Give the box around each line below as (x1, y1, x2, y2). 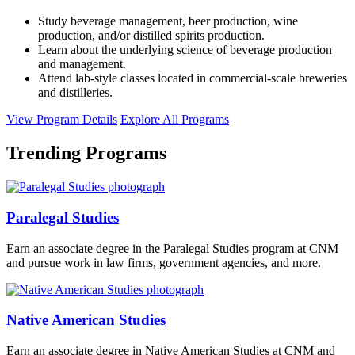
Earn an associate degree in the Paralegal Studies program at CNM (6, 241, 338, 255)
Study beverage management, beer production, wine (38, 14, 298, 29)
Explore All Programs (120, 113, 229, 127)
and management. (38, 57, 126, 71)
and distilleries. (38, 86, 113, 100)
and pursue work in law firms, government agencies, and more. (6, 255, 321, 269)
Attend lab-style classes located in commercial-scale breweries (38, 71, 347, 86)
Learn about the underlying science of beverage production (38, 43, 332, 57)
